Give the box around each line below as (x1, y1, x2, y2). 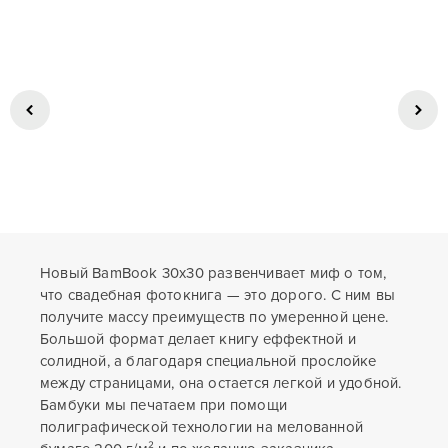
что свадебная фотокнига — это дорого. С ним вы (40, 285, 396, 304)
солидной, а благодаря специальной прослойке (40, 351, 377, 370)
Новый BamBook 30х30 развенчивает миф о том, (40, 263, 387, 282)
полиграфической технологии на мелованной (40, 417, 364, 436)
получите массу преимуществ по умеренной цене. (40, 307, 389, 326)
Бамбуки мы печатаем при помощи (40, 395, 287, 414)
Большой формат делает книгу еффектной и (40, 329, 356, 348)
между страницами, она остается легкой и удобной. (40, 373, 402, 392)
